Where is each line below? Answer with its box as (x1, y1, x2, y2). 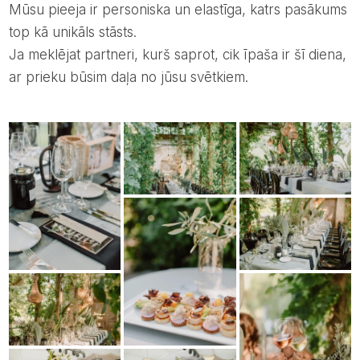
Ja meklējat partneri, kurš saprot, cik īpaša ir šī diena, (8, 46, 346, 63)
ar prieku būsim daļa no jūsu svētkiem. (8, 68, 248, 85)
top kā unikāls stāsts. (8, 23, 137, 40)
